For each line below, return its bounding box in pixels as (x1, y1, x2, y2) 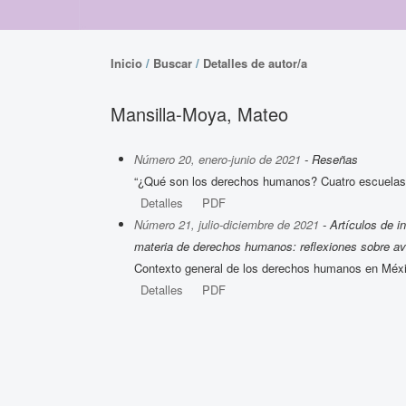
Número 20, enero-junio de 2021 (134, 150, 301, 168)
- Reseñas (301, 150, 358, 168)
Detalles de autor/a (203, 54, 307, 72)
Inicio (111, 54, 142, 72)
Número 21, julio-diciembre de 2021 (134, 215, 319, 233)
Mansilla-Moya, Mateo (111, 100, 288, 127)
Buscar (153, 54, 192, 72)
